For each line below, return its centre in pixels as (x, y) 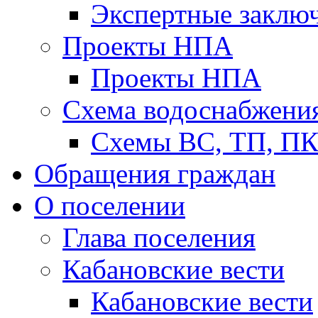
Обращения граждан (155, 174)
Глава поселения (159, 237)
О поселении (110, 205)
